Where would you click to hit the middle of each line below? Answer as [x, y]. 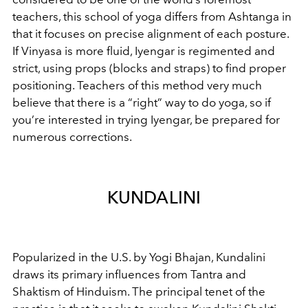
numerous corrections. [72, 136]
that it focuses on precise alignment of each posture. [151, 33]
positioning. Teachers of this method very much [137, 85]
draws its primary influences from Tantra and [129, 274]
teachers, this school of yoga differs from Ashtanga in [152, 16]
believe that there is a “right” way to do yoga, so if [142, 102]
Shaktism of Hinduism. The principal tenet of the [139, 291]
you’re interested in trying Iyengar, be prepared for [146, 119]
